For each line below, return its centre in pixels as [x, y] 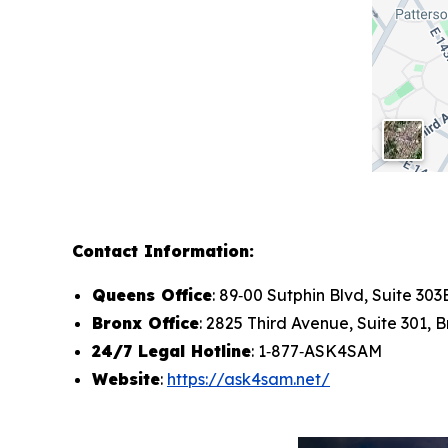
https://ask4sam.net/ [248, 379]
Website [126, 379]
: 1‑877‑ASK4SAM [316, 351]
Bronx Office [145, 323]
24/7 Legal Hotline [171, 351]
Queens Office [152, 295]
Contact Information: [163, 251]
